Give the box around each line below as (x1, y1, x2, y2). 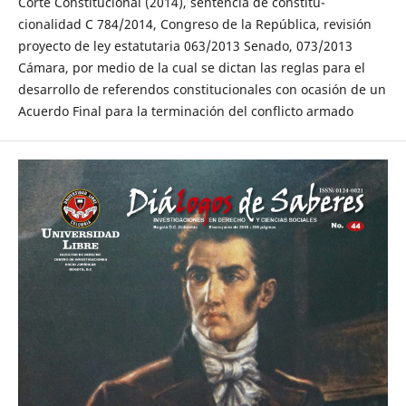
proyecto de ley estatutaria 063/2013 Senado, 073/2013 (17, 36, 353, 54)
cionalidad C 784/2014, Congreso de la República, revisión (17, 14, 372, 33)
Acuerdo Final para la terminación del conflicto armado (17, 101, 353, 120)
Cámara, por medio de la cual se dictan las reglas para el (17, 58, 365, 76)
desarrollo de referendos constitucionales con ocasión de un (17, 80, 386, 98)
